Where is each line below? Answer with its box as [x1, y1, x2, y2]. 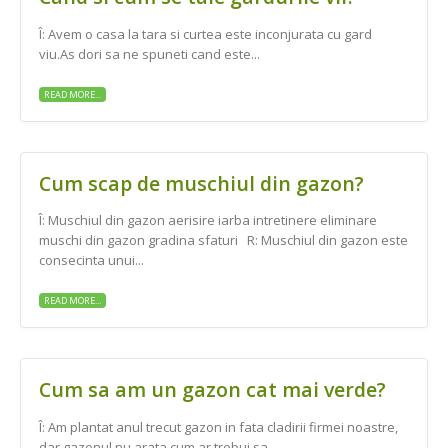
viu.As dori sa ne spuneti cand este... [39, 45, 260, 64]
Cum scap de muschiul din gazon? [39, 169, 364, 197]
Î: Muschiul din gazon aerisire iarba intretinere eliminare [39, 211, 377, 230]
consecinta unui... [39, 251, 144, 270]
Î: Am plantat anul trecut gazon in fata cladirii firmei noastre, [39, 417, 398, 436]
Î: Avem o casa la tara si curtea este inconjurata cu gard [39, 25, 372, 44]
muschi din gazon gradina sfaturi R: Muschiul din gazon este [39, 231, 408, 250]
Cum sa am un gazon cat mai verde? [39, 376, 386, 404]
